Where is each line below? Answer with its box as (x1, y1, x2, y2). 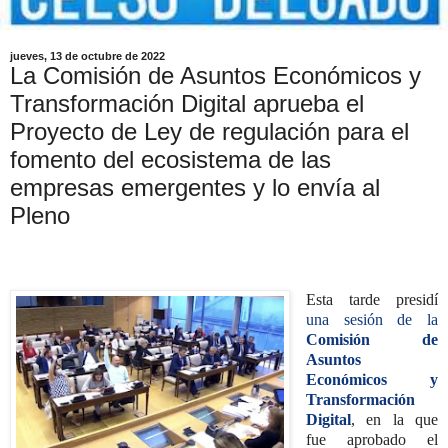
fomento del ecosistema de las (10, 146, 331, 173)
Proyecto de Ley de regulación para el (10, 118, 409, 145)
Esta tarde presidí (305, 290, 438, 308)
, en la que (350, 410, 438, 428)
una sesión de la (305, 310, 438, 328)
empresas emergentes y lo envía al (10, 174, 380, 201)
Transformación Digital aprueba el (10, 90, 364, 117)
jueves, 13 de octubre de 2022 (10, 50, 165, 62)
